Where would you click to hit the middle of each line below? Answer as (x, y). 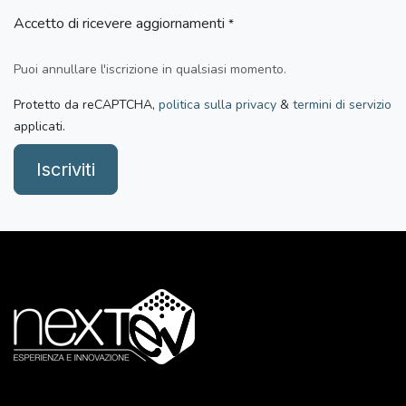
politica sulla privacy (217, 104)
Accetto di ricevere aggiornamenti (119, 23)
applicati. (39, 126)
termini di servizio (342, 104)
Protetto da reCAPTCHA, (86, 104)
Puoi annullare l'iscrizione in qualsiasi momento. (150, 69)
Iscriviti (66, 169)
